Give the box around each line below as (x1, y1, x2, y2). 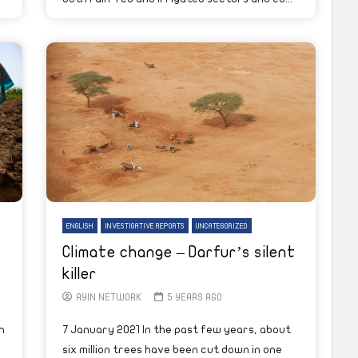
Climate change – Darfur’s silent (62, 243, 296, 261)
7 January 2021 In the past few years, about (62, 323, 291, 336)
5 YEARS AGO (166, 292, 222, 302)
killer (62, 265, 97, 282)
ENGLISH (66, 221, 93, 230)
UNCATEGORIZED (196, 221, 248, 230)
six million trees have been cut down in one (62, 343, 282, 356)
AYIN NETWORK (76, 292, 142, 302)
